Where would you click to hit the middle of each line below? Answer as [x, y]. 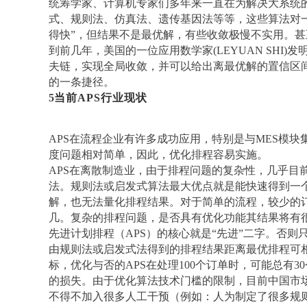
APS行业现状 [112, 98]
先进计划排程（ [87, 233]
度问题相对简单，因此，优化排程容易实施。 [158, 155]
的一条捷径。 [82, 82]
